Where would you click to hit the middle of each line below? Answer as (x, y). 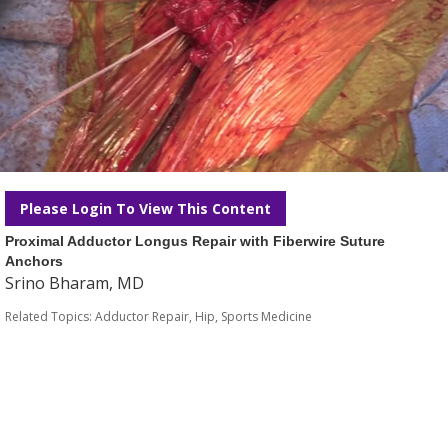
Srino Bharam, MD (74, 283)
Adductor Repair (142, 316)
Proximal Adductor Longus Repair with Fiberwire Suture (195, 241)
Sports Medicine (266, 316)
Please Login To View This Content (145, 208)
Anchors (34, 261)
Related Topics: (50, 316)
